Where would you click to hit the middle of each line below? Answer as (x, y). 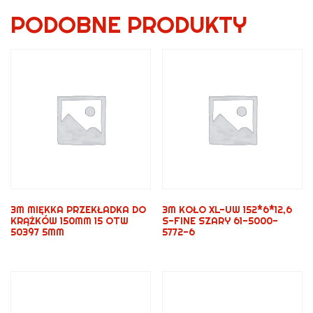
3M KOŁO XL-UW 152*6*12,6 (227, 209)
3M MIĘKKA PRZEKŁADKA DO (78, 209)
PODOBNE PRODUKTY (129, 24)
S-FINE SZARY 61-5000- (220, 220)
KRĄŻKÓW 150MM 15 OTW (70, 220)
